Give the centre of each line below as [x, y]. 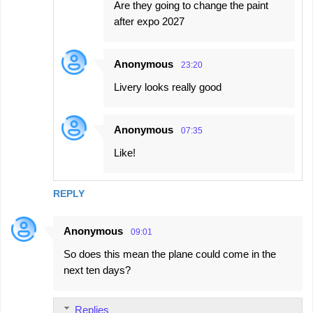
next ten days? [97, 270]
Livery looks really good [168, 87]
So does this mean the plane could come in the [170, 254]
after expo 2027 [149, 21]
